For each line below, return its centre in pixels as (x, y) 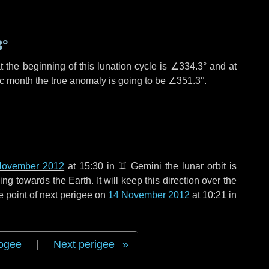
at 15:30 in (91, 166)
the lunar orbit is (199, 166)
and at (222, 66)
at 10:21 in (213, 195)
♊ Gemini (140, 166)
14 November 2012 (149, 195)
